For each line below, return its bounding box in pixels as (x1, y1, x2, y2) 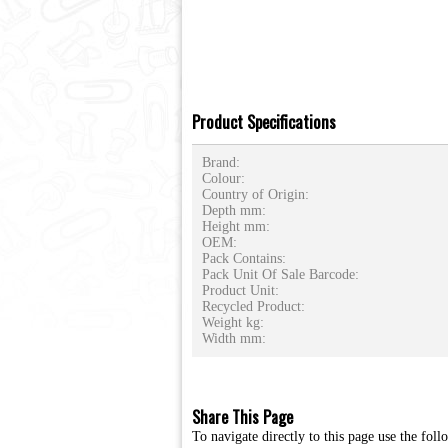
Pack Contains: (201, 250, 286, 266)
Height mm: (201, 218, 270, 234)
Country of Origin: (201, 186, 309, 202)
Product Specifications (191, 108, 336, 134)
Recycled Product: (201, 298, 305, 314)
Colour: (201, 170, 245, 186)
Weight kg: (201, 314, 264, 330)
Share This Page (191, 404, 293, 429)
